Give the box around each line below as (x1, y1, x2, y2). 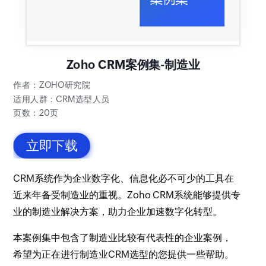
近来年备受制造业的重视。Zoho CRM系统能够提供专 (13, 189, 241, 201)
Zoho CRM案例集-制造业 (66, 58, 200, 72)
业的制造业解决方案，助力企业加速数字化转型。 (13, 205, 223, 217)
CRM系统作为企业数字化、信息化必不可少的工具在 (13, 172, 235, 184)
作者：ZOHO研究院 (13, 80, 91, 90)
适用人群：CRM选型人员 (13, 94, 110, 104)
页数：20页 (13, 107, 58, 118)
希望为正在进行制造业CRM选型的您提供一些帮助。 (13, 248, 235, 260)
